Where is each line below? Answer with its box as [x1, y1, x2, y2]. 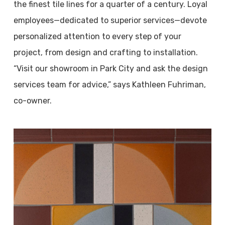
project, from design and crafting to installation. [13, 48, 198, 57]
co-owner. [13, 96, 54, 105]
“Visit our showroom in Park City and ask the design [13, 64, 208, 73]
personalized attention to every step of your [13, 32, 181, 41]
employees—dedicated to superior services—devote [13, 16, 207, 25]
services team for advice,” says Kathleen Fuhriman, [13, 80, 206, 89]
